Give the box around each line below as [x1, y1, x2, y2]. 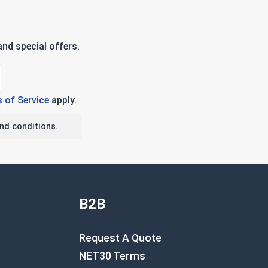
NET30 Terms [79, 250, 145, 262]
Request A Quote [79, 232, 162, 244]
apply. [48, 95, 77, 106]
